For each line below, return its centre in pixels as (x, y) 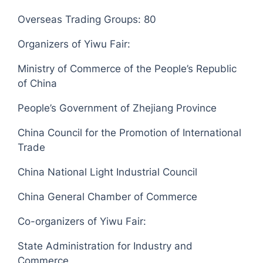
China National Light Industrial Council (108, 172)
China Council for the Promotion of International (130, 133)
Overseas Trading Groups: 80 (87, 20)
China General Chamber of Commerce (108, 197)
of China (38, 84)
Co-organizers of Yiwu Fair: (82, 222)
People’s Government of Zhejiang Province (117, 108)
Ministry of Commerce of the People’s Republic (127, 69)
